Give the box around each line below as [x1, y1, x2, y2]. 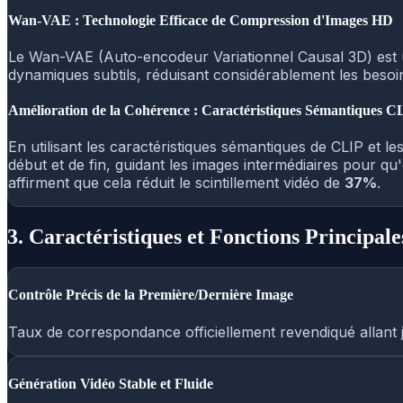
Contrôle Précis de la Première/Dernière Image [8, 287, 293, 303]
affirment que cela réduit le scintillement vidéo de [8, 174, 345, 193]
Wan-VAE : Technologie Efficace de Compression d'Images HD [8, 12, 393, 28]
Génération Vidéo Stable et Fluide [8, 375, 213, 391]
